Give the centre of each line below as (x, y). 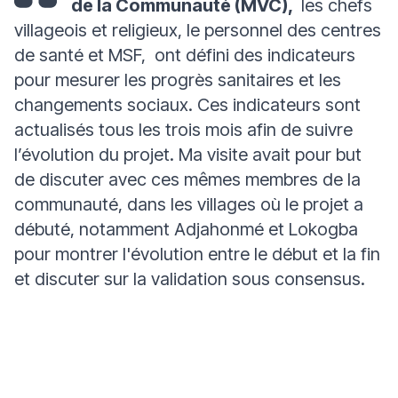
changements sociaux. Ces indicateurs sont (187, 105)
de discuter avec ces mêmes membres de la (187, 179)
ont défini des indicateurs (253, 55)
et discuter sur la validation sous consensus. (190, 279)
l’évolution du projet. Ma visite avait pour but (188, 155)
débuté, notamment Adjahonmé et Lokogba (186, 229)
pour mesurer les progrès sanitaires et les (178, 80)
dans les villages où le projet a (245, 204)
